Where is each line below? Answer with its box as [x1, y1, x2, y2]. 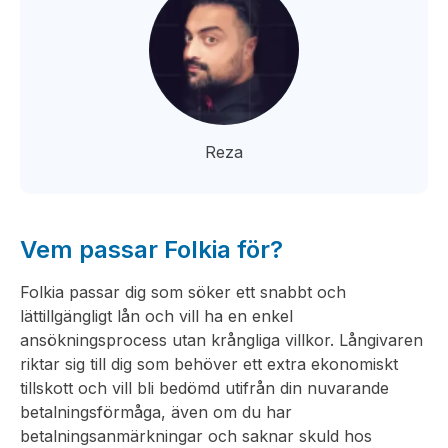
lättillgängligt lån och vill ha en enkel [20, 306, 293, 326]
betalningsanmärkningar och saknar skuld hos [20, 426, 372, 446]
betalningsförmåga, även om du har [20, 402, 292, 422]
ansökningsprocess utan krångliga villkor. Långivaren [20, 330, 423, 350]
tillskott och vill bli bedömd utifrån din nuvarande [20, 378, 389, 398]
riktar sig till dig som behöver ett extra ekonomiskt [20, 354, 398, 374]
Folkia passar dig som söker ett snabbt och [20, 282, 346, 302]
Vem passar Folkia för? [20, 235, 283, 264]
